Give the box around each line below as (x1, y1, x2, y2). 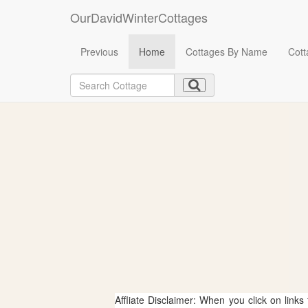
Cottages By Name (186, 45, 267, 58)
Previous (80, 45, 118, 58)
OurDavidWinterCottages (70, 8, 208, 26)
